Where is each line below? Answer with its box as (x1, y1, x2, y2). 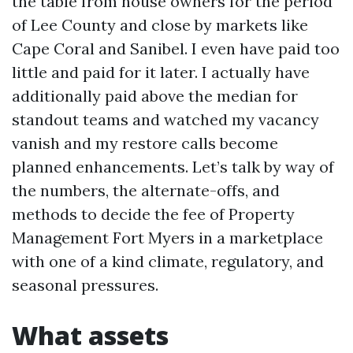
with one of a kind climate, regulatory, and (12, 251, 324, 271)
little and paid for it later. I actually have (12, 62, 310, 82)
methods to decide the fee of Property (12, 204, 295, 224)
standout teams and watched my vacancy (12, 110, 319, 129)
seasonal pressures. (12, 275, 158, 295)
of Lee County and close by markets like (12, 15, 308, 35)
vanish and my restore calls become (12, 133, 278, 153)
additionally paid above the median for (12, 86, 298, 106)
